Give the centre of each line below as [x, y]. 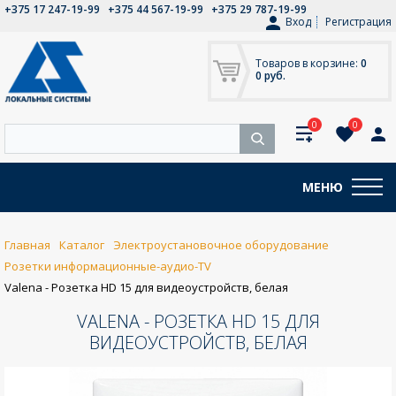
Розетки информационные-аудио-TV [108, 266]
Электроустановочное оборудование [221, 244]
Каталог [82, 244]
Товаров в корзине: [308, 63]
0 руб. [270, 76]
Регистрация [358, 22]
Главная [27, 244]
